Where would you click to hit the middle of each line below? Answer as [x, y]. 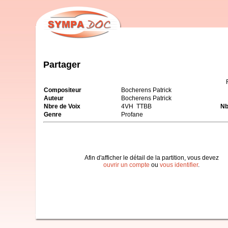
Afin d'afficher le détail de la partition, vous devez [151, 158]
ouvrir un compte [126, 165]
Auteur [54, 98]
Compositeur [63, 90]
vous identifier [179, 165]
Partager [62, 64]
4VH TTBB [136, 106]
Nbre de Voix [62, 106]
